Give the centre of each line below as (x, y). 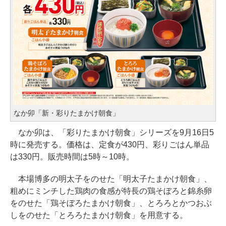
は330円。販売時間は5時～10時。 (72, 157)
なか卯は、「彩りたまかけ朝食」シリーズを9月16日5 (112, 133)
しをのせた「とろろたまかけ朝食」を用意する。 (99, 215)
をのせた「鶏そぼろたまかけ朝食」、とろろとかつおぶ (111, 203)
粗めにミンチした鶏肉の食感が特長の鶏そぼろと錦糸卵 (111, 191)
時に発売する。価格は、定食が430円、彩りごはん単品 (110, 145)
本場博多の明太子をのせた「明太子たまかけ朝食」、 (111, 179)
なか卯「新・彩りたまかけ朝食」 (67, 113)
